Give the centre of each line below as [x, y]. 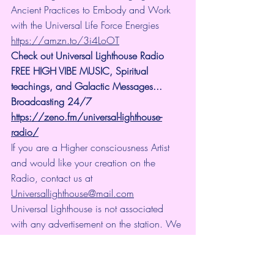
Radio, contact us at [53, 178]
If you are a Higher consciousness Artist [92, 148]
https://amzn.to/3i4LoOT [65, 41]
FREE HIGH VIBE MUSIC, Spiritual [81, 71]
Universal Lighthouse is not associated [89, 209]
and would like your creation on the [85, 163]
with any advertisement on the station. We [98, 224]
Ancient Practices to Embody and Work [92, 10]
